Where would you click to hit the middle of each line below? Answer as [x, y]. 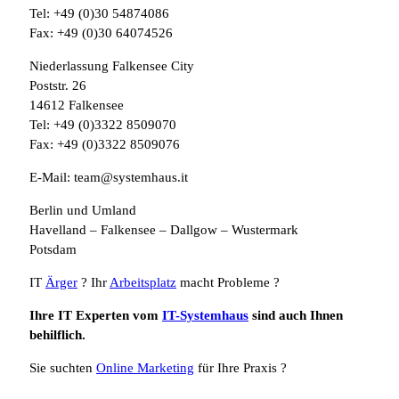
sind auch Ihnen [296, 316]
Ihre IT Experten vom [96, 316]
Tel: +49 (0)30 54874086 [99, 14]
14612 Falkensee [77, 106]
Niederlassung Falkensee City [112, 66]
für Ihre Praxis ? [240, 368]
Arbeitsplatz [143, 283]
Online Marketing [145, 368]
